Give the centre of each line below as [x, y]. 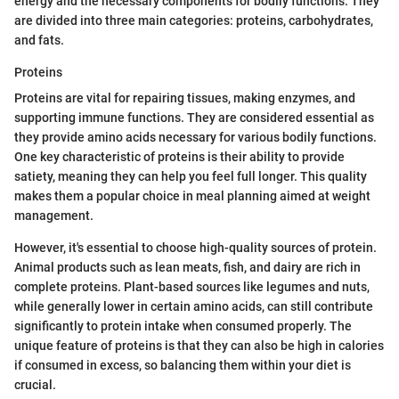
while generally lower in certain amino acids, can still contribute [194, 307]
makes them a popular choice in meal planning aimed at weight [192, 196]
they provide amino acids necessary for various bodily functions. [195, 138]
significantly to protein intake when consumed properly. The [183, 326]
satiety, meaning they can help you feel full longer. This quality [191, 177]
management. [54, 216]
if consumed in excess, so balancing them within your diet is [183, 366]
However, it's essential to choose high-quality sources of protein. [195, 248]
